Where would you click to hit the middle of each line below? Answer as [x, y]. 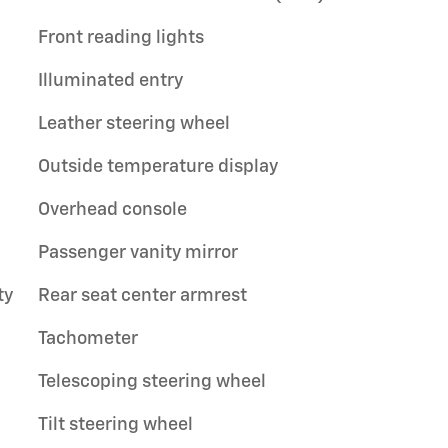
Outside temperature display [158, 166]
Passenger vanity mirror [138, 252]
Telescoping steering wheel [152, 381]
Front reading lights [121, 37]
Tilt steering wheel [115, 424]
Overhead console [112, 209]
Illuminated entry [110, 80]
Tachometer [88, 338]
